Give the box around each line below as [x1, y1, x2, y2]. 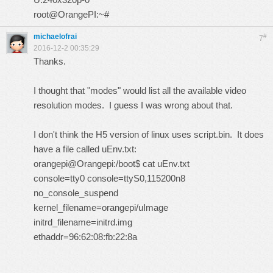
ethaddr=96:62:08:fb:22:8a [34, 232, 137, 242]
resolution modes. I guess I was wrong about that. [34, 100, 233, 110]
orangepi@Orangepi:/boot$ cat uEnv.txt [34, 158, 190, 169]
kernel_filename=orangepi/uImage [34, 202, 168, 213]
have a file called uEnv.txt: [34, 144, 136, 154]
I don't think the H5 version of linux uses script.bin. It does [34, 129, 264, 140]
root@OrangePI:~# [34, 9, 109, 19]
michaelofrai [34, 32, 77, 41]
